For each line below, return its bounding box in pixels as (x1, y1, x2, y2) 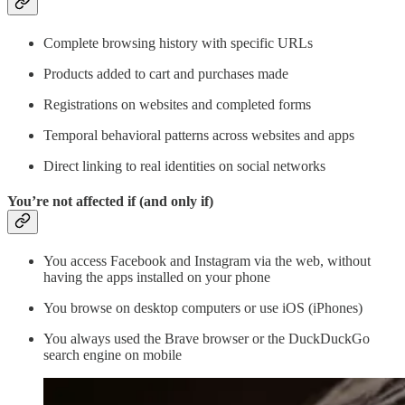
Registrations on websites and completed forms (43, 96, 311, 112)
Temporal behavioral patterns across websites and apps (43, 127, 354, 143)
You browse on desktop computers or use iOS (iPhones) (43, 300, 363, 316)
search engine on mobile (43, 347, 182, 363)
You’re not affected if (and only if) (7, 193, 213, 209)
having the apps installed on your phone (43, 269, 270, 286)
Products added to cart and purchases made (43, 65, 288, 81)
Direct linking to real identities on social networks (43, 157, 325, 174)
